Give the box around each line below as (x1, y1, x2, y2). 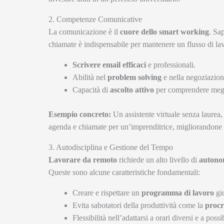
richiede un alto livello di (117, 155, 199, 164)
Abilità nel (72, 72, 107, 81)
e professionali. (146, 60, 195, 69)
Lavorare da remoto (48, 155, 117, 164)
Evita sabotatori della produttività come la (72, 200, 205, 209)
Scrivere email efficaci (72, 60, 146, 69)
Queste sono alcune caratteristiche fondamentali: (48, 167, 200, 176)
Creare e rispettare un (72, 188, 141, 197)
